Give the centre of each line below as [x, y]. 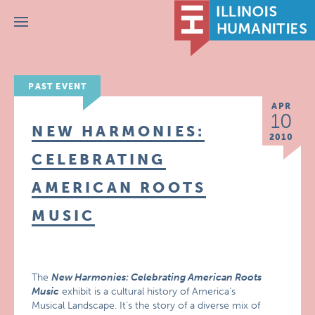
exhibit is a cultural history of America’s [148, 291]
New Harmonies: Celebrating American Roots [157, 277]
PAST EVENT [58, 86]
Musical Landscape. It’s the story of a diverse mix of [146, 306]
